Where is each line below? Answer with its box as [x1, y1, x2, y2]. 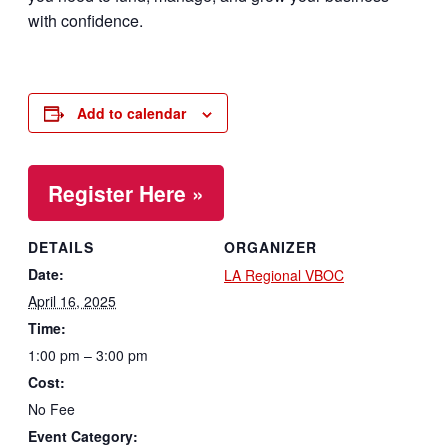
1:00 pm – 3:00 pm [28, 345, 148, 366]
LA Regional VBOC [224, 265, 344, 286]
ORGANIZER [224, 237, 317, 258]
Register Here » [48, 178, 204, 209]
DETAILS [28, 237, 94, 258]
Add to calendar [77, 103, 186, 124]
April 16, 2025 [28, 291, 116, 312]
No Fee [28, 399, 75, 420]
